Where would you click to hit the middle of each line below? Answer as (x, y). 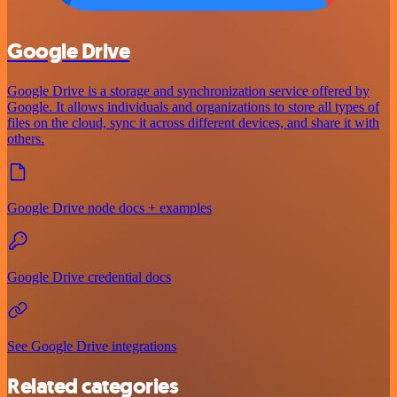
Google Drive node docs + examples (109, 208)
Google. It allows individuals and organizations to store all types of (193, 107)
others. (26, 139)
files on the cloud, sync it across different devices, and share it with (193, 123)
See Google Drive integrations (92, 346)
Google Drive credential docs (89, 277)
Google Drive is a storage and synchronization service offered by (188, 91)
